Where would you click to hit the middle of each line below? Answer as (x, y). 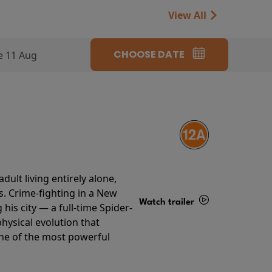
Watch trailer (168, 202)
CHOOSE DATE (149, 54)
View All (189, 15)
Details (181, 227)
